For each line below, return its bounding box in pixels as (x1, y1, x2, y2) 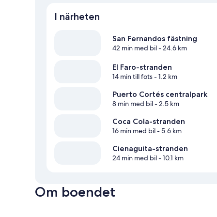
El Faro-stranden (112, 62, 172, 72)
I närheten (54, 11, 100, 23)
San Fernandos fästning (112, 34, 197, 44)
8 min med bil (112, 99, 153, 108)
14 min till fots (112, 72, 153, 81)
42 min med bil (112, 44, 157, 53)
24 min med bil (112, 154, 157, 163)
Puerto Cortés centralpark (112, 90, 207, 99)
